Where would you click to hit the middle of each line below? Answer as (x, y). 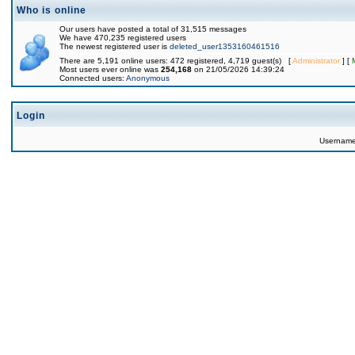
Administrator (316, 61)
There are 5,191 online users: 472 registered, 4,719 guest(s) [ (176, 61)
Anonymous (148, 78)
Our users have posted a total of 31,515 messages (153, 29)
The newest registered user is (115, 46)
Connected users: (93, 78)
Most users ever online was (110, 69)
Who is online (52, 10)
